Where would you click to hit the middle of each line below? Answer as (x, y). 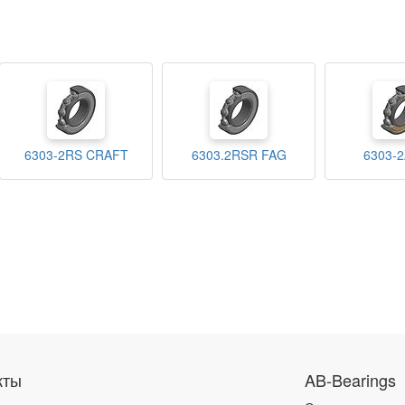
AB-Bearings (350, 380)
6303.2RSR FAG (239, 155)
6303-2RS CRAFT (76, 155)
